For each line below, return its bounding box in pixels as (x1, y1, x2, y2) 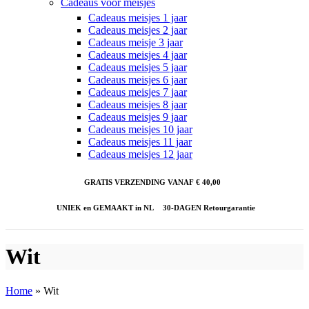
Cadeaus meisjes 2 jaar (88, 24, 187, 36)
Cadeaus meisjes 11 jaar (88, 136, 192, 148)
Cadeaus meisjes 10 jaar (88, 123, 192, 135)
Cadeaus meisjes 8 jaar (88, 99, 187, 110)
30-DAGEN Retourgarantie (160, 203, 255, 212)
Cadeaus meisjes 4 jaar (88, 49, 187, 61)
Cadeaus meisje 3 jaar (88, 37, 183, 48)
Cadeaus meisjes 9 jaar (88, 111, 187, 123)
